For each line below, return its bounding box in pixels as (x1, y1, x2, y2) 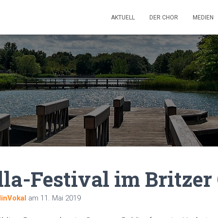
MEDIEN (193, 14, 214, 21)
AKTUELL (111, 14, 135, 21)
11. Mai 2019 (40, 194, 81, 202)
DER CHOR (149, 14, 178, 21)
